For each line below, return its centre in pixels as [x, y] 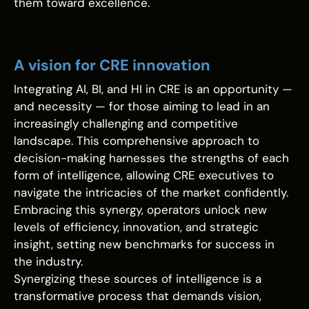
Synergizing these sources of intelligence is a [138, 279]
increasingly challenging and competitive [126, 124]
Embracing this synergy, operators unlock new [140, 210]
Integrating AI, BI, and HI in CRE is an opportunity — [153, 89]
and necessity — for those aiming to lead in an [142, 107]
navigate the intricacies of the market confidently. [151, 193]
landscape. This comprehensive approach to [137, 141]
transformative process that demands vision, [138, 296]
